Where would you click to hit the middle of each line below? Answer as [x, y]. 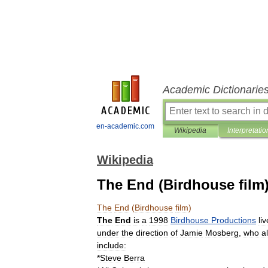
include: [112, 245]
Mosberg [222, 233]
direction [152, 233]
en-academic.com [125, 126]
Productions [234, 220]
